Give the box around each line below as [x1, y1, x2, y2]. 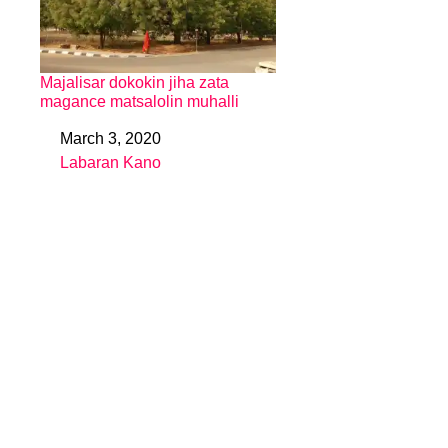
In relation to [40, 158, 134, 176]
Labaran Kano [60, 153, 161, 171]
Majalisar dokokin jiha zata [40, 73, 229, 91]
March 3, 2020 [60, 129, 161, 147]
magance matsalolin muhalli [40, 92, 239, 110]
